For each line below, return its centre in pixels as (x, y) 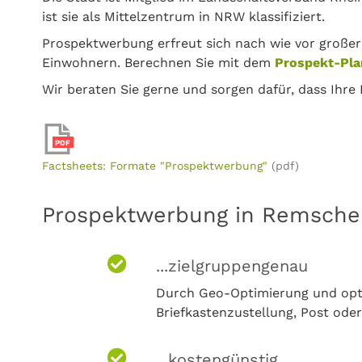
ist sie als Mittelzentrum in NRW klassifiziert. (183, 17)
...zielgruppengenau (232, 266)
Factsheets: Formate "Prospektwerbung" (155, 166)
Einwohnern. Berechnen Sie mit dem (158, 63)
